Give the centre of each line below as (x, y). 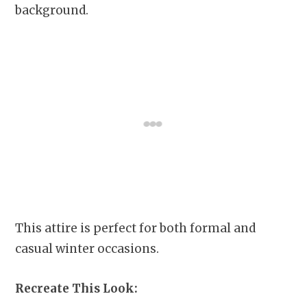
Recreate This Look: (79, 288)
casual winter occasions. (87, 248)
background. (53, 10)
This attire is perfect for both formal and (135, 228)
